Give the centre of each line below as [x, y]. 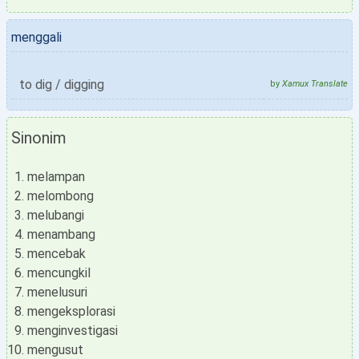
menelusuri [57, 292]
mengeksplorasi [71, 311]
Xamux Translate [315, 84]
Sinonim [39, 138]
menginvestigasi [73, 331]
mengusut [55, 350]
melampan [56, 177]
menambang [61, 234]
